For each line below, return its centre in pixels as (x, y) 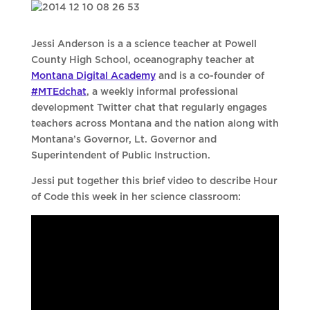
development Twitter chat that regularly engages (149, 108)
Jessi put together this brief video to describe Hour (154, 182)
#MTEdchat (58, 92)
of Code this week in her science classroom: (136, 198)
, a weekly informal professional (162, 92)
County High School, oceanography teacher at (143, 61)
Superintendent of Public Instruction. (120, 156)
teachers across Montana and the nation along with (155, 124)
